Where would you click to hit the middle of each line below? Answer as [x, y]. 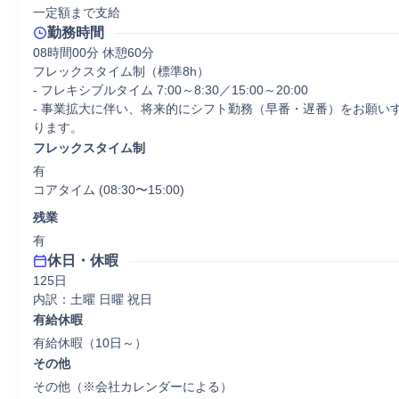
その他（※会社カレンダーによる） [139, 387]
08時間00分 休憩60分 [94, 53]
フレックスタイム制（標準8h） [121, 71]
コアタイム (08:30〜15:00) [109, 190]
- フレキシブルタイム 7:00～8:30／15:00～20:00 [171, 90]
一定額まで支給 [77, 12]
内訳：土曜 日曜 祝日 [93, 299]
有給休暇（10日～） [90, 343]
